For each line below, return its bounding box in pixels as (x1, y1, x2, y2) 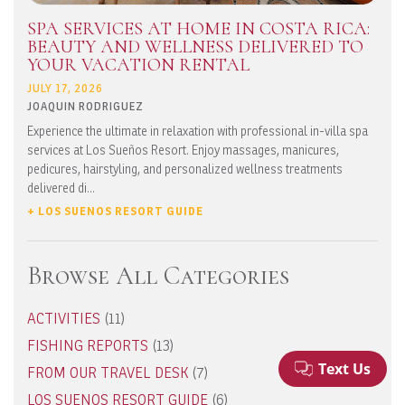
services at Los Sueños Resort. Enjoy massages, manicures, (27, 142, 339, 158)
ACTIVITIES (27, 310, 100, 328)
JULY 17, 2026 (27, 81, 103, 96)
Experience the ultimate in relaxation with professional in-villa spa (27, 123, 368, 139)
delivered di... (27, 180, 95, 196)
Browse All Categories (27, 260, 289, 292)
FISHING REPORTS (27, 337, 148, 355)
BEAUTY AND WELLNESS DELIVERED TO (27, 36, 363, 59)
